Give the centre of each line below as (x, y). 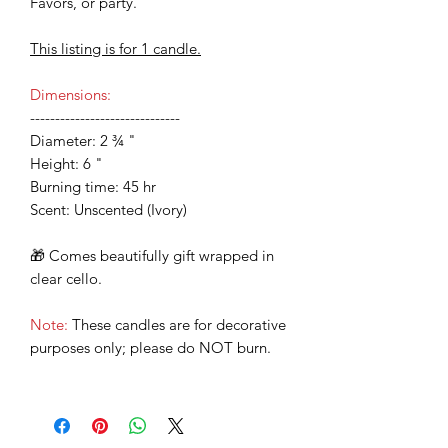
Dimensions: (70, 95)
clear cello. (66, 279)
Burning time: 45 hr (93, 187)
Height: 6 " (66, 164)
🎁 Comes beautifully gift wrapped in (152, 256)
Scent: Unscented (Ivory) (108, 210)
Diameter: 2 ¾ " (83, 141)
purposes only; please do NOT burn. (150, 348)
